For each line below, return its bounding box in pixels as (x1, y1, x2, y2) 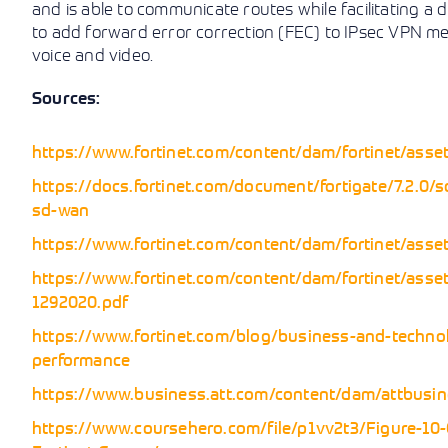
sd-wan (32, 199, 90, 221)
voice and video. (32, 44, 154, 66)
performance (32, 349, 131, 371)
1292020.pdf (32, 291, 129, 313)
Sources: (32, 88, 101, 109)
